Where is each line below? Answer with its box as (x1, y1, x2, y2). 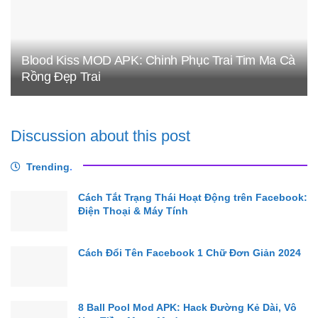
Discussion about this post (11, 126, 190, 145)
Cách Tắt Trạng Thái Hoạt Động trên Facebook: (78, 192, 307, 204)
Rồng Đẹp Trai (21, 69, 101, 84)
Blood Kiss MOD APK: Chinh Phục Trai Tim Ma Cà (21, 53, 295, 67)
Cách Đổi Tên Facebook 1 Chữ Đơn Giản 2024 (78, 246, 301, 258)
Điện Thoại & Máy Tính (78, 205, 188, 217)
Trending (26, 161, 70, 173)
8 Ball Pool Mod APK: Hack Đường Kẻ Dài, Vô (78, 301, 297, 313)
